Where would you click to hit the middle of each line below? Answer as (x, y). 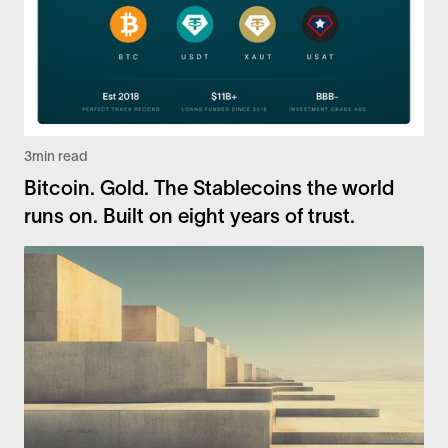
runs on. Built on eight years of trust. (189, 216)
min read (60, 156)
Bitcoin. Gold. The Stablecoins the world (209, 188)
